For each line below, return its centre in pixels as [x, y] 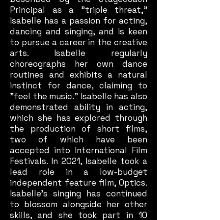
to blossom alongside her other [79, 204]
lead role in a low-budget [79, 172]
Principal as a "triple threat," [79, 10]
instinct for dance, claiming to [79, 85]
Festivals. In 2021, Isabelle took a [79, 161]
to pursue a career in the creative [79, 42]
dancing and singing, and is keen [79, 31]
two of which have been [79, 139]
